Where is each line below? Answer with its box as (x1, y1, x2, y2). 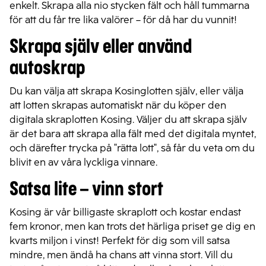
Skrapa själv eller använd (9, 38, 192, 56)
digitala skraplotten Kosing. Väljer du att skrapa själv (9, 113, 247, 125)
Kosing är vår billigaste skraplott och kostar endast (9, 206, 241, 218)
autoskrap (9, 59, 85, 77)
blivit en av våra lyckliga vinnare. (9, 156, 160, 168)
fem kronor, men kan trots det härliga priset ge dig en (9, 220, 255, 232)
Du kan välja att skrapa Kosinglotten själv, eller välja (9, 85, 243, 97)
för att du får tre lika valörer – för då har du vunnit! (9, 14, 239, 26)
